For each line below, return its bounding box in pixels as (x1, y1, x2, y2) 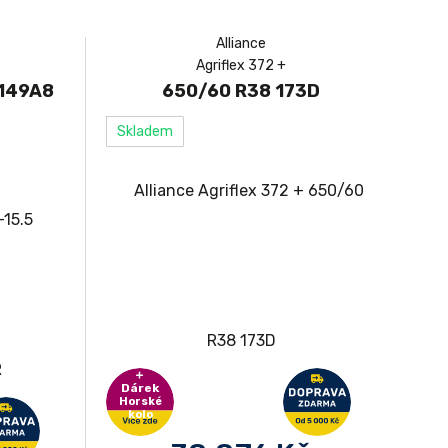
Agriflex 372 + (196, 57, 286, 74)
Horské (118, 395, 162, 408)
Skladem (117, 123, 173, 140)
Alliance (216, 35, 266, 52)
